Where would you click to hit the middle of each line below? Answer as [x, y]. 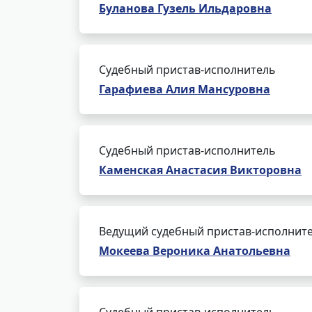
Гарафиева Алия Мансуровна [185, 89]
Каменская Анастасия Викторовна [200, 170]
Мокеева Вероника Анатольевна [195, 251]
